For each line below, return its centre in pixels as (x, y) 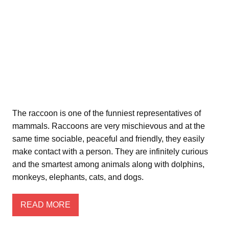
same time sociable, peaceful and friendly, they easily (108, 139)
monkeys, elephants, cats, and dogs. (78, 177)
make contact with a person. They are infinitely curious (110, 151)
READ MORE (45, 205)
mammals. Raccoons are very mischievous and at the (109, 126)
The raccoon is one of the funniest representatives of (107, 113)
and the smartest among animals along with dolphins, (108, 164)
